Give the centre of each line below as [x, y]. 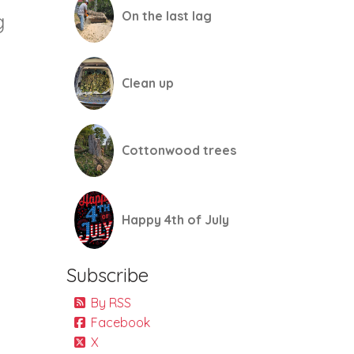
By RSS [111, 303]
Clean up [147, 83]
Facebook [120, 322]
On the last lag [166, 16]
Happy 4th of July [175, 220]
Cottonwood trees [179, 150]
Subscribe [107, 275]
